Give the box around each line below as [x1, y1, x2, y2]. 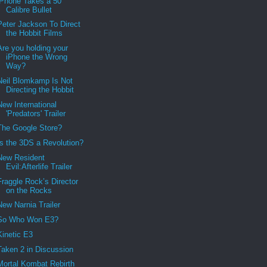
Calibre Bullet [6, 5, 52, 14]
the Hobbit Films [6, 29, 63, 38]
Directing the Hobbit [6, 85, 74, 94]
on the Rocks [6, 185, 52, 195]
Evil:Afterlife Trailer [6, 162, 73, 171]
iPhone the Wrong [6, 52, 68, 62]
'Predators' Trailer [6, 108, 66, 118]
